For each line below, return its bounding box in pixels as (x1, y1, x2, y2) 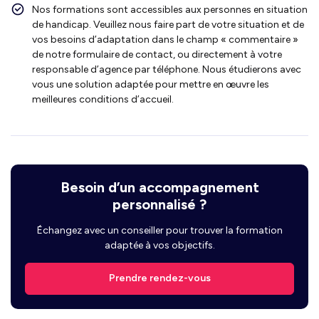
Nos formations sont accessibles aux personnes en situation (32, 3, 308, 16)
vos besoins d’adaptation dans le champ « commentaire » (32, 33, 298, 46)
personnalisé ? (113, 195, 206, 213)
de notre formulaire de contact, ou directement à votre (32, 48, 282, 61)
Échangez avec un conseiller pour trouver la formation (36, 224, 283, 236)
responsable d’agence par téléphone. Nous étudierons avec (32, 63, 301, 75)
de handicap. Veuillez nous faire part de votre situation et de (32, 18, 304, 31)
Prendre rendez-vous (108, 272, 211, 285)
